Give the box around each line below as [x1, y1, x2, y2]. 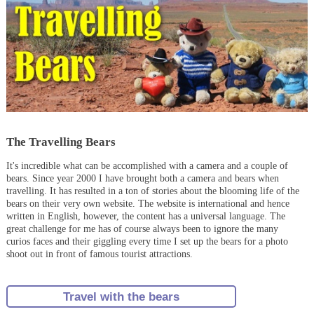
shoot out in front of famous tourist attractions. [6, 249, 193, 260]
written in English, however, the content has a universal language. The [6, 211, 285, 222]
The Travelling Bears [6, 134, 116, 149]
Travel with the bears [62, 289, 179, 303]
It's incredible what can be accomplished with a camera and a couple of [6, 161, 288, 172]
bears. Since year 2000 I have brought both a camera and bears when [6, 173, 279, 184]
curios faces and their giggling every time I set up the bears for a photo [6, 236, 288, 247]
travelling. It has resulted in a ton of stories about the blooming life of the [6, 186, 299, 197]
